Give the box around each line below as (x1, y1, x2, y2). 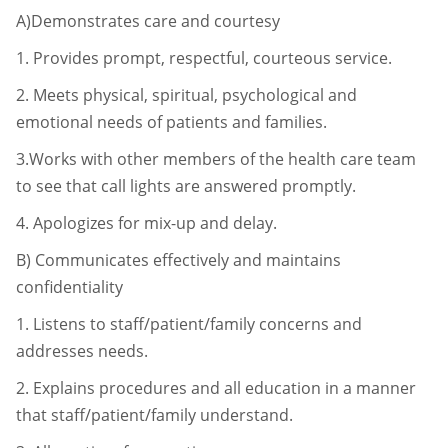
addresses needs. (16, 339, 148, 362)
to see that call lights (16, 174, 175, 197)
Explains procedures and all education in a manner (33, 376, 416, 399)
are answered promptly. (175, 174, 356, 197)
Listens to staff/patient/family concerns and (33, 312, 362, 335)
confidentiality (16, 275, 123, 298)
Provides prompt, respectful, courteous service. (33, 46, 392, 69)
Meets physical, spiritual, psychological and (33, 83, 357, 106)
